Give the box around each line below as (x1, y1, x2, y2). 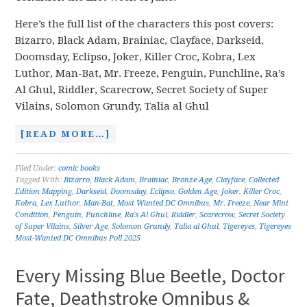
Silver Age (73, 222, 108, 231)
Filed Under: (15, 164, 59, 173)
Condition (15, 210, 49, 219)
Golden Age (178, 187, 218, 196)
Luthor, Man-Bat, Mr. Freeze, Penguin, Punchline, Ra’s (15, 67, 286, 79)
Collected (249, 175, 280, 184)
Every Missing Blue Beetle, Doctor (15, 263, 286, 288)
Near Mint (254, 199, 289, 208)
